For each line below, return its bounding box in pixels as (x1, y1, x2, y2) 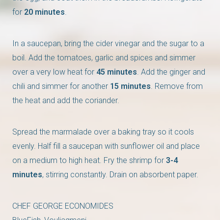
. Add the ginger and (137, 67, 205, 77)
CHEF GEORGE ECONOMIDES (12, 201, 113, 211)
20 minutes (24, 7, 65, 17)
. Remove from (151, 81, 203, 91)
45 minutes (96, 67, 137, 77)
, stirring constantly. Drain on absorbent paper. (42, 169, 198, 179)
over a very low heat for (12, 67, 96, 77)
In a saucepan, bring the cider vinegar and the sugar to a (12, 38, 204, 48)
